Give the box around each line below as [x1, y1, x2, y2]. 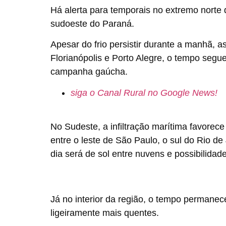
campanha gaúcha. [50, 67, 128, 77]
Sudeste [65, 121, 98, 132]
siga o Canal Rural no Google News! [71, 87, 217, 98]
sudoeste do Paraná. [50, 18, 134, 29]
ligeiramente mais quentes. [50, 207, 159, 218]
